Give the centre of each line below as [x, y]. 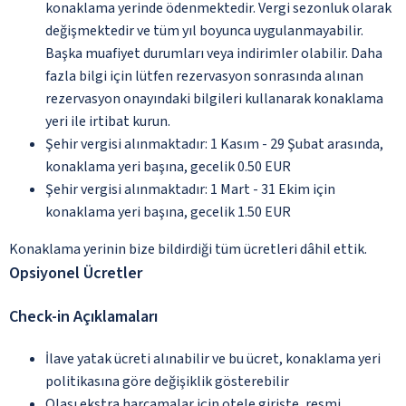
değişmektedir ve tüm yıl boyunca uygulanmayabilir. [204, 30]
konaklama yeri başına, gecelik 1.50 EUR [168, 212]
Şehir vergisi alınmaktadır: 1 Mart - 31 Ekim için [190, 189]
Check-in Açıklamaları [83, 316]
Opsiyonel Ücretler [76, 273]
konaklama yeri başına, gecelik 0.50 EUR [168, 166]
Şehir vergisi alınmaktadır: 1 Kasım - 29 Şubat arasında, [214, 144]
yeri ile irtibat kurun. [108, 121]
